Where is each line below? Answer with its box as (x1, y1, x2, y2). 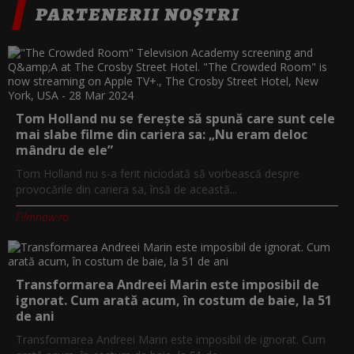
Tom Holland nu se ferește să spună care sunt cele (16, 109, 335, 127)
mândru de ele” (16, 141, 113, 159)
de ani (16, 307, 55, 325)
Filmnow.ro (16, 209, 69, 224)
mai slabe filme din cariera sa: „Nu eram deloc (16, 125, 307, 143)
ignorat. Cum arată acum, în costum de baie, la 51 (16, 291, 332, 309)
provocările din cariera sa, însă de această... (16, 181, 237, 197)
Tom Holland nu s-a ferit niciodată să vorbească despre (16, 165, 299, 181)
